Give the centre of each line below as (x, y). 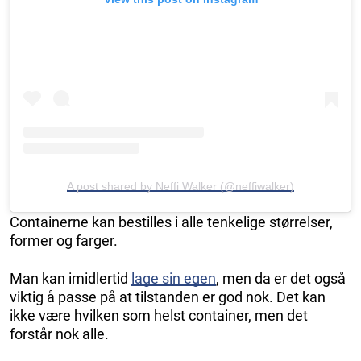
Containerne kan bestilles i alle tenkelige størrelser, (171, 222)
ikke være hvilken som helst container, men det (159, 316)
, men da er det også (281, 279)
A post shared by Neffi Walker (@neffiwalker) (180, 187)
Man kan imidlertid (71, 279)
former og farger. (64, 241)
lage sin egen (174, 279)
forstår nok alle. (59, 334)
